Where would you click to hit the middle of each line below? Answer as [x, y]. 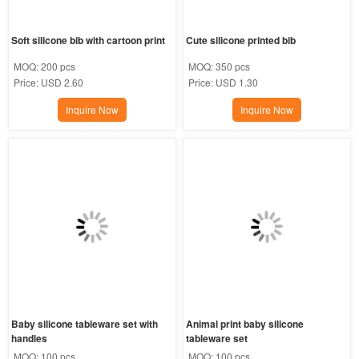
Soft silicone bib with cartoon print [88, 40]
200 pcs [58, 66]
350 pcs [233, 66]
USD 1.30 [237, 82]
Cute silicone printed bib [241, 40]
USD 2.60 [62, 82]
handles [29, 339]
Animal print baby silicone [245, 324]
